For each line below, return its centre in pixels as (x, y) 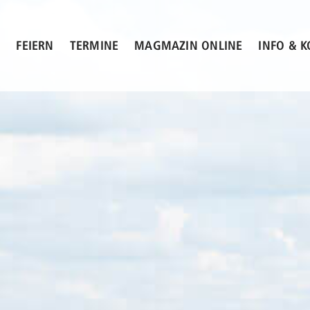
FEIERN (35, 46)
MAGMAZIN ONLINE (189, 46)
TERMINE (94, 46)
